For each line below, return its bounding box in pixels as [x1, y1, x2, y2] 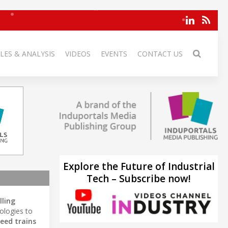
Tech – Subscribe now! [87, 172, 191, 185]
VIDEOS [65, 49, 91, 59]
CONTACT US [137, 49, 183, 59]
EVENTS [101, 49, 127, 59]
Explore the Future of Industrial [63, 159, 215, 173]
